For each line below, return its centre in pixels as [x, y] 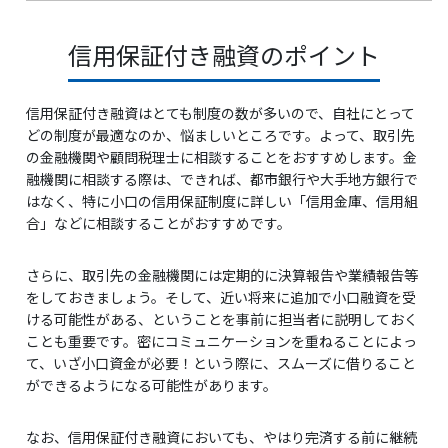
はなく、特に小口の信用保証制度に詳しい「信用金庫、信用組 [222, 201]
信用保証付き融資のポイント [224, 54]
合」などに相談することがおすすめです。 [158, 223]
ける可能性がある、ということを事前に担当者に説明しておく [222, 319]
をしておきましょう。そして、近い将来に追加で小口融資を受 [221, 297]
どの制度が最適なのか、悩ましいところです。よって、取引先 [220, 135]
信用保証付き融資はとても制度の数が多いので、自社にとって [220, 113]
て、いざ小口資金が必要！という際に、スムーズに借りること [221, 363]
